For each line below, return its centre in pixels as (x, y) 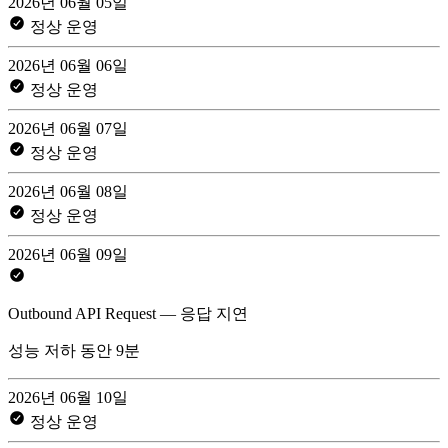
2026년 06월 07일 (68, 128)
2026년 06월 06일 (68, 65)
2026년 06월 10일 (68, 397)
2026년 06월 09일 (68, 254)
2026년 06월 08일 (68, 191)
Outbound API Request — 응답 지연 (128, 313)
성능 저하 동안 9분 (74, 350)
